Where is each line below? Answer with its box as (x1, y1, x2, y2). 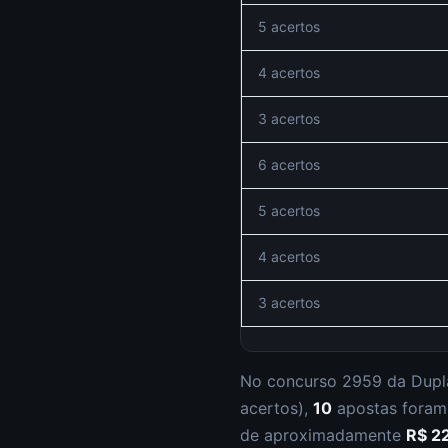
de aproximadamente (240, 425, 406, 445)
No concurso (240, 371, 342, 391)
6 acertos (258, 156, 320, 173)
